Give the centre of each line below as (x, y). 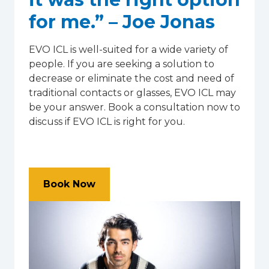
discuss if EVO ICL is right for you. (107, 121)
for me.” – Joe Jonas (122, 22)
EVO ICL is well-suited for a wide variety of (128, 49)
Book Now (69, 184)
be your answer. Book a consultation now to (134, 107)
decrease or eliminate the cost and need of (131, 78)
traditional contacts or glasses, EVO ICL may (132, 92)
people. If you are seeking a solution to (122, 64)
